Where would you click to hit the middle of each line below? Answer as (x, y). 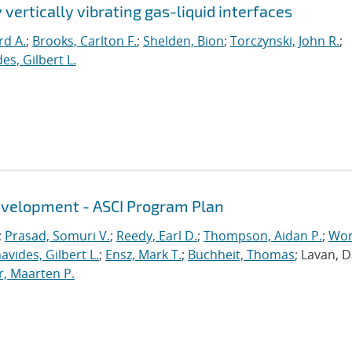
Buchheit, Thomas (241, 255)
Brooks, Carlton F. (84, 41)
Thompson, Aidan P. (263, 236)
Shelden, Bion (183, 41)
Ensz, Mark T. (143, 255)
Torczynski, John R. (285, 41)
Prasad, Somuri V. (57, 236)
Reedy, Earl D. (157, 236)
